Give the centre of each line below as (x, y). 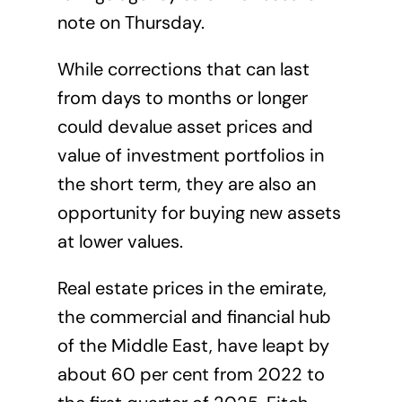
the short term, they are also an (186, 184)
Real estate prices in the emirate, (192, 288)
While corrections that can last (183, 70)
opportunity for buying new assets (199, 213)
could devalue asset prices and (185, 127)
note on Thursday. (131, 23)
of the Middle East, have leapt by (193, 346)
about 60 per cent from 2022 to (191, 375)
